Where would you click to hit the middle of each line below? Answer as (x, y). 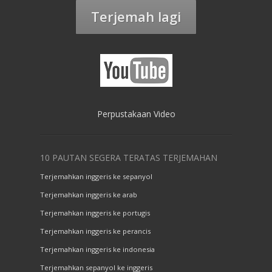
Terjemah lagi (136, 17)
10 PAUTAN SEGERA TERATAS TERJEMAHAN (129, 158)
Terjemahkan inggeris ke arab (89, 195)
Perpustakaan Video (136, 114)
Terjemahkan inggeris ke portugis (95, 213)
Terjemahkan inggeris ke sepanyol (96, 177)
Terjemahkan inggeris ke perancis (95, 231)
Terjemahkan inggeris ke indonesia (97, 250)
